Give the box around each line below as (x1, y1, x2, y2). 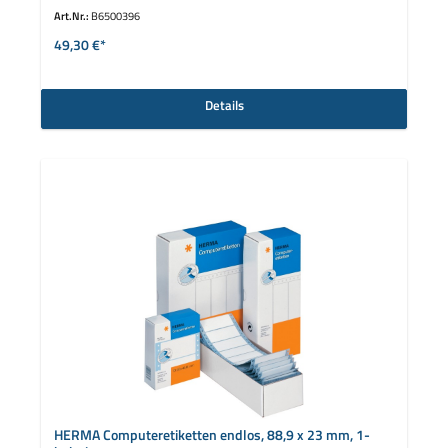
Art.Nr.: (53, 7, 91, 25)
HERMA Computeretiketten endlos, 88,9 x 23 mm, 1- (53, 423, 370, 446)
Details (204, 95, 244, 116)
